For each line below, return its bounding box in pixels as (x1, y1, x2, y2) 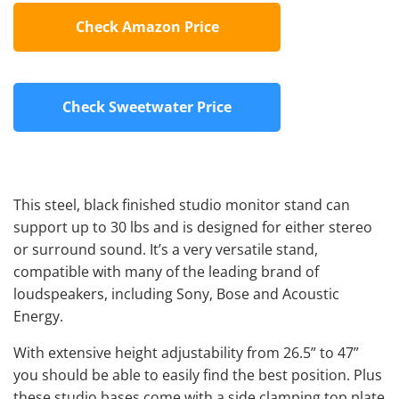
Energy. (13, 305, 63, 326)
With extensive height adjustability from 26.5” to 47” (13, 342, 359, 362)
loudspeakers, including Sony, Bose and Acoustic (13, 283, 339, 304)
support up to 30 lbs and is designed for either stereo (13, 216, 372, 237)
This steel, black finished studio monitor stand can (13, 194, 350, 215)
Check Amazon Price (75, 16, 219, 37)
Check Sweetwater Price (62, 96, 232, 117)
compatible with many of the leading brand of (13, 261, 319, 281)
